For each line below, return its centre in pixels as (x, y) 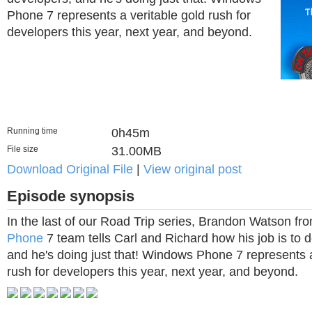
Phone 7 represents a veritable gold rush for (129, 15)
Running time (32, 131)
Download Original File (70, 169)
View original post (193, 169)
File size (23, 149)
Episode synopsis (71, 196)
